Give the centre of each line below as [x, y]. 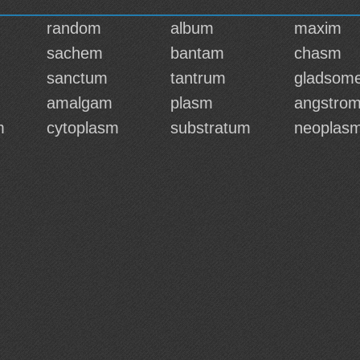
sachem [75, 53]
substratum [211, 128]
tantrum [198, 78]
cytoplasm [83, 128]
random [74, 28]
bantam [197, 53]
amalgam [80, 103]
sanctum [77, 78]
